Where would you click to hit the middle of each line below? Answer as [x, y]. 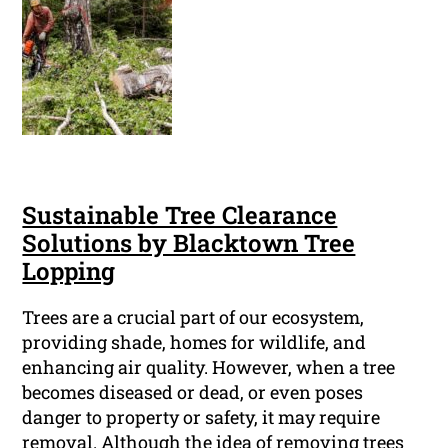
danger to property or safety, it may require [201, 417]
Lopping [69, 271]
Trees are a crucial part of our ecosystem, [193, 317]
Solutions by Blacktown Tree [189, 243]
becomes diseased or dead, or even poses [193, 392]
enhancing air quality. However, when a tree [209, 367]
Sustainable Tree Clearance [180, 215]
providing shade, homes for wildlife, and [194, 342]
